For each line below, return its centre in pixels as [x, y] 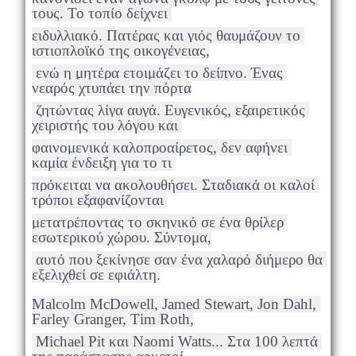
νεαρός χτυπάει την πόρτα [111, 87]
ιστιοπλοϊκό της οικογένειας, [120, 50]
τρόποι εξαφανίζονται [99, 199]
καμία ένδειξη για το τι [103, 162]
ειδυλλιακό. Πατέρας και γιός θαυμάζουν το [166, 35]
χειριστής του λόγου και [106, 125]
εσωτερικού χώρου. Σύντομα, [121, 237]
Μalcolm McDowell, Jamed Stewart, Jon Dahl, [174, 304]
